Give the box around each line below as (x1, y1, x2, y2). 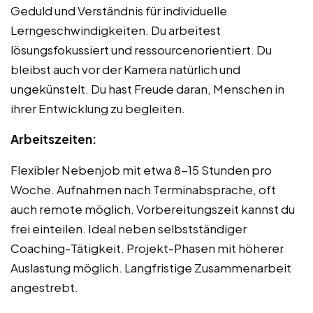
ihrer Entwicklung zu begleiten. (10, 100, 185, 116)
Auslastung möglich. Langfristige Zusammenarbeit (10, 259, 291, 275)
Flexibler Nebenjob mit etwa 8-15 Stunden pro (10, 161, 272, 177)
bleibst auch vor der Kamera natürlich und (10, 61, 240, 77)
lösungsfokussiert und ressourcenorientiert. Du (10, 41, 272, 57)
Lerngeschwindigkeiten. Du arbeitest (10, 22, 221, 38)
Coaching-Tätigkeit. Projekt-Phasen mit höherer (10, 240, 284, 256)
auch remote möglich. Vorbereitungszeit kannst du (10, 201, 295, 217)
